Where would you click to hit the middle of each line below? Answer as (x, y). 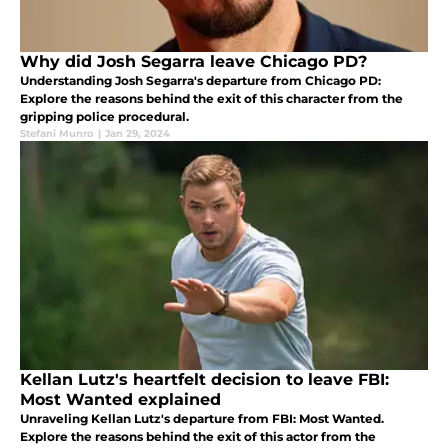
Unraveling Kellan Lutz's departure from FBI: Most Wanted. (202, 419)
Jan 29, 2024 (137, 134)
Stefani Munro (57, 134)
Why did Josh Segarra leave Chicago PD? (193, 62)
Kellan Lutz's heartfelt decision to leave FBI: (204, 380)
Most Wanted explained (120, 400)
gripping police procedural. (104, 117)
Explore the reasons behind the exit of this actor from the (198, 437)
